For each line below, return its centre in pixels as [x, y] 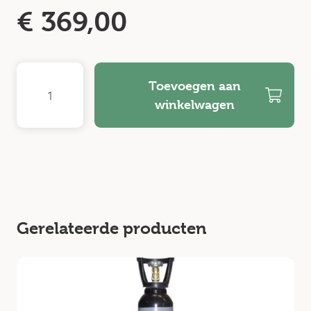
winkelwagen [194, 104]
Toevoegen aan [194, 86]
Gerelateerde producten [111, 228]
